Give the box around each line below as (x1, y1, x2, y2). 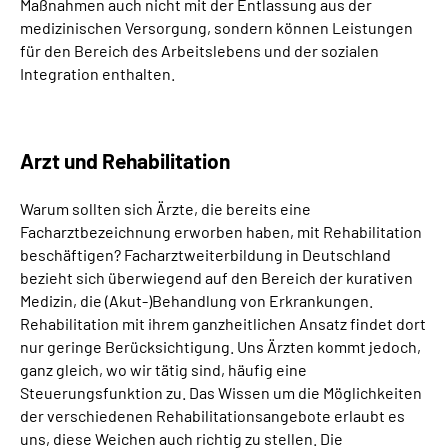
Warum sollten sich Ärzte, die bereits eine (20, 199, 311, 218)
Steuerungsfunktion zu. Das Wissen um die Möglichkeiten (20, 383, 422, 402)
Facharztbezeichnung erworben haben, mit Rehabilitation (20, 222, 422, 241)
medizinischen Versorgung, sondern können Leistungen (20, 18, 413, 37)
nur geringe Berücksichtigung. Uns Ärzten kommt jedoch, (20, 337, 421, 356)
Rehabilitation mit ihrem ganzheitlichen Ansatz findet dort (20, 314, 426, 333)
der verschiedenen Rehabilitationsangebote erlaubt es (20, 406, 405, 425)
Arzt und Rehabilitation (20, 148, 230, 173)
